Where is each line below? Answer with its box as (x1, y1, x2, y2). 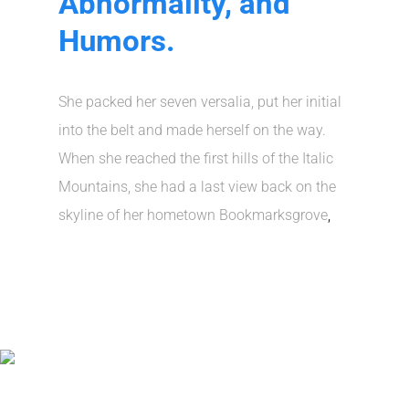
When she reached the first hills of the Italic (58, 150, 334, 168)
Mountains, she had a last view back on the (58, 178, 337, 196)
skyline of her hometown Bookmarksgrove (58, 206, 329, 225)
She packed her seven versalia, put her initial (58, 93, 342, 111)
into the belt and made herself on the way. (58, 121, 327, 140)
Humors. (58, 23, 176, 59)
